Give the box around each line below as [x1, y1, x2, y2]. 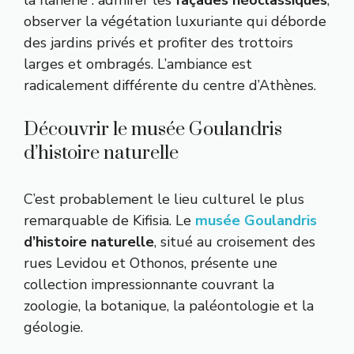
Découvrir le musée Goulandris [24, 117, 282, 141]
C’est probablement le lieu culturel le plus [24, 189, 304, 209]
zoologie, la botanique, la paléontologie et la [24, 296, 314, 315]
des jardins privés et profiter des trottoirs [24, 32, 293, 52]
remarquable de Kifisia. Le [24, 210, 195, 230]
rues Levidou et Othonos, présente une [24, 253, 277, 273]
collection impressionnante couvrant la [24, 274, 274, 294]
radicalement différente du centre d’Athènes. [24, 75, 316, 95]
